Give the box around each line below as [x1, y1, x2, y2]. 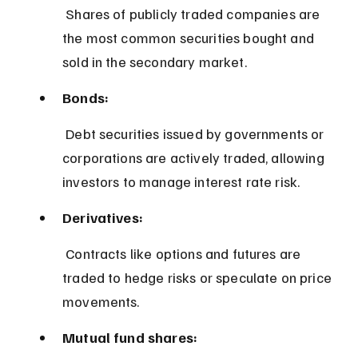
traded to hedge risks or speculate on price [62, 268, 336, 286]
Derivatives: [62, 208, 143, 226]
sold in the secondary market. [62, 52, 247, 70]
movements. [62, 292, 140, 310]
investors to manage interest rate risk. [62, 172, 300, 190]
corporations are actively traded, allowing [62, 148, 328, 166]
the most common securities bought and [62, 28, 318, 46]
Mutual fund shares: [62, 328, 198, 346]
